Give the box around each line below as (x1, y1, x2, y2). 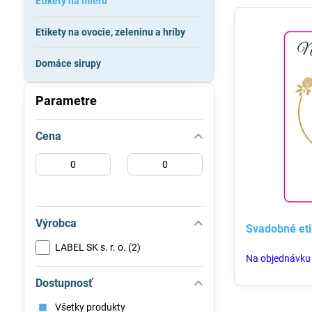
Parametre (35, 93, 97, 108)
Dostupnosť (35, 276, 93, 290)
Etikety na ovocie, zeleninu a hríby (35, 26, 185, 38)
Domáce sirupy (35, 58, 101, 69)
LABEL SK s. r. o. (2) (54, 242, 141, 253)
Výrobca (35, 217, 77, 230)
